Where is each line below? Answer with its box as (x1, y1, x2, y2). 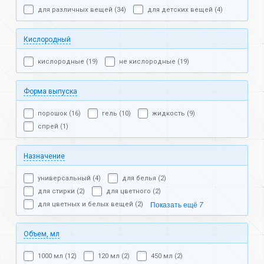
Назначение (24, 152, 65, 161)
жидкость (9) (152, 109, 195, 117)
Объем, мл (24, 230, 60, 239)
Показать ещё (150, 201, 199, 210)
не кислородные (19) (119, 57, 189, 65)
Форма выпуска (24, 87, 77, 95)
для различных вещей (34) (38, 5, 126, 14)
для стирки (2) (38, 187, 85, 196)
